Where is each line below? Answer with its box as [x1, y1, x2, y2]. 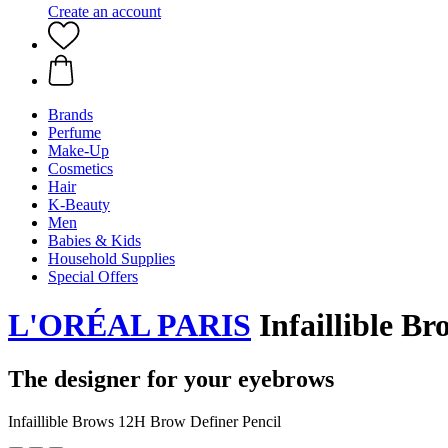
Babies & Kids [48, 232, 141, 249]
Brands [48, 106, 93, 123]
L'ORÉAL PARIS [8, 307, 251, 344]
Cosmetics [48, 160, 113, 177]
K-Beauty [48, 196, 110, 213]
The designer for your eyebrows [8, 365, 334, 392]
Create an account [48, 3, 161, 20]
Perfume [48, 124, 101, 141]
